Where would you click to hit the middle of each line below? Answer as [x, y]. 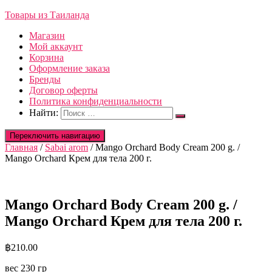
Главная [21, 147]
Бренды [45, 79]
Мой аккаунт [56, 46]
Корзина [46, 57]
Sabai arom [66, 147]
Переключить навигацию [55, 136]
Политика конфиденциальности [96, 101]
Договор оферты [63, 90]
